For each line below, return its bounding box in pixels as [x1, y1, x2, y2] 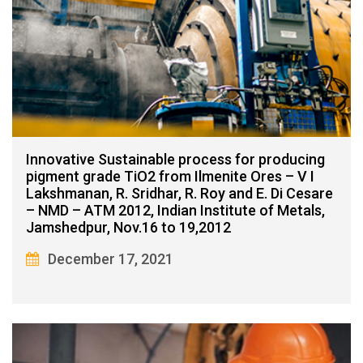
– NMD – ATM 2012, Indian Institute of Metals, [26, 201, 325, 219]
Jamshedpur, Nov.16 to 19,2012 [26, 218, 231, 236]
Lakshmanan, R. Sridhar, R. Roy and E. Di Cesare [26, 184, 333, 202]
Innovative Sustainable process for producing [26, 150, 325, 168]
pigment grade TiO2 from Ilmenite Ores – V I [26, 167, 314, 185]
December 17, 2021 [48, 250, 173, 267]
